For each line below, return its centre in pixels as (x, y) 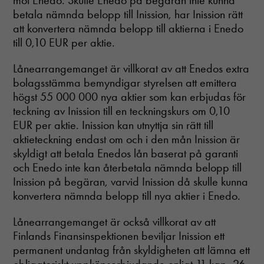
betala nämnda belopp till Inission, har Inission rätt (128, 14)
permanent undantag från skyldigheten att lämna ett (132, 250)
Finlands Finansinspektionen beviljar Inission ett (119, 236)
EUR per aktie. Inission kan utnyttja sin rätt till (113, 125)
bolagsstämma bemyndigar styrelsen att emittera (125, 82)
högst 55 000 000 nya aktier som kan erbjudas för (130, 97)
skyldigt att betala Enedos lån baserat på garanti (126, 153)
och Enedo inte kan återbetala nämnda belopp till (128, 167)
